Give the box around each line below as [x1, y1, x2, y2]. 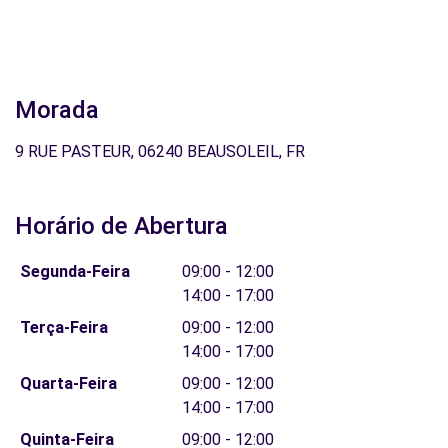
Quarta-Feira [19, 374, 117, 393]
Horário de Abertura [15, 212, 228, 240]
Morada [15, 96, 99, 124]
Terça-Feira [19, 318, 108, 337]
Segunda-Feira [19, 262, 130, 281]
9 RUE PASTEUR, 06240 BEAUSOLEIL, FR [15, 142, 305, 161]
